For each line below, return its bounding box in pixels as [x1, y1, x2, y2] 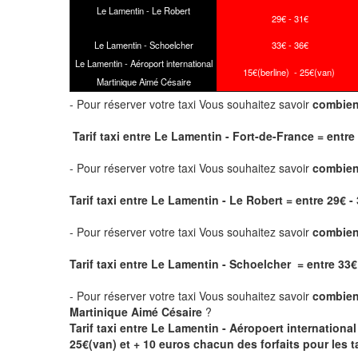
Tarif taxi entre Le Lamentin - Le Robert [70, 191, 283, 208]
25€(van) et [70, 335, 133, 352]
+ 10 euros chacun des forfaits [133, 335, 300, 352]
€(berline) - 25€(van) [253, 65, 335, 78]
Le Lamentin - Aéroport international [74, 56, 213, 70]
